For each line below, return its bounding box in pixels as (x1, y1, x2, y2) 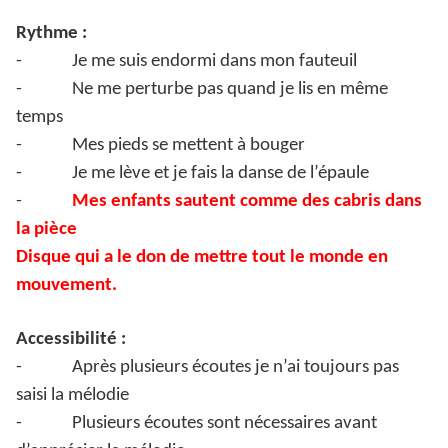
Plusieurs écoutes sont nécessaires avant (72, 414, 377, 434)
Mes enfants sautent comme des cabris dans (72, 192, 422, 212)
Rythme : (16, 24, 87, 44)
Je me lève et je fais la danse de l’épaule (72, 164, 369, 184)
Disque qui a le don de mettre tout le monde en (16, 248, 388, 268)
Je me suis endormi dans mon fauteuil (72, 52, 357, 72)
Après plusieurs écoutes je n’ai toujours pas (72, 358, 399, 378)
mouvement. (16, 276, 117, 296)
